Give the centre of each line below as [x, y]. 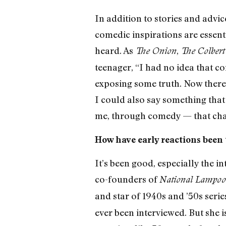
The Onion [156, 51]
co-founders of [127, 179]
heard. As [115, 51]
